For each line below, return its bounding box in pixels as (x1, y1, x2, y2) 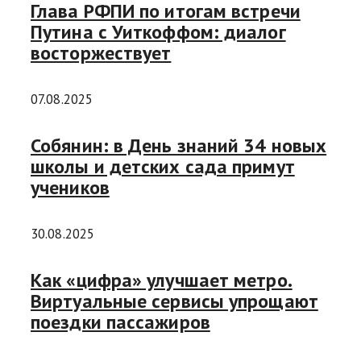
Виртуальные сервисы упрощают (31, 288, 318, 313)
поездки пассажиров (31, 309, 210, 334)
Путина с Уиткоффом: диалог (31, 19, 286, 45)
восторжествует (31, 40, 172, 66)
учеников (31, 175, 110, 201)
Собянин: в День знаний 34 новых (31, 133, 327, 159)
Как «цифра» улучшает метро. (31, 267, 293, 293)
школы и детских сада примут (31, 154, 295, 180)
